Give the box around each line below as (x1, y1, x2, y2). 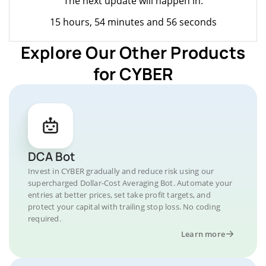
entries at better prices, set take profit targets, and (28, 189, 211, 200)
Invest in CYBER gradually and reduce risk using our (28, 165, 214, 176)
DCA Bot (28, 148, 75, 164)
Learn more (181, 228, 225, 239)
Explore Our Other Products (20, 40, 246, 64)
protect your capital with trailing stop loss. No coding (28, 201, 221, 212)
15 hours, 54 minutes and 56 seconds (49, 15, 217, 28)
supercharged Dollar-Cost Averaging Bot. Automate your (28, 177, 233, 188)
